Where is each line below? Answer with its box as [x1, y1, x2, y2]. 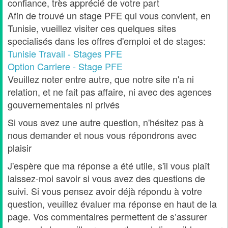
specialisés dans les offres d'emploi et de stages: [8, 34, 206, 48]
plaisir [8, 141, 32, 155]
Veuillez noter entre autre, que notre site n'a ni [8, 72, 194, 86]
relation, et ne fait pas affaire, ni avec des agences [8, 85, 212, 99]
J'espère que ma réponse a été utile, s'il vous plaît [8, 159, 210, 173]
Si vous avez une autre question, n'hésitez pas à [8, 116, 204, 129]
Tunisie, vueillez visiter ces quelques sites [8, 21, 176, 35]
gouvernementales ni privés [8, 98, 120, 111]
